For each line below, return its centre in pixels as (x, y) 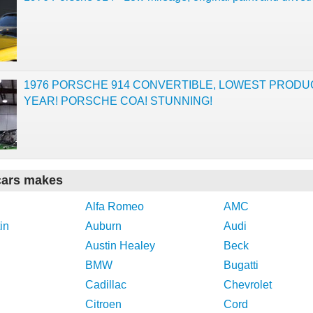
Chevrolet (248, 285)
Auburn (103, 226)
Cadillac (106, 285)
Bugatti (241, 265)
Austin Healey (120, 246)
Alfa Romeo (115, 206)
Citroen (103, 304)
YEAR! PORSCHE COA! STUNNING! (118, 101)
